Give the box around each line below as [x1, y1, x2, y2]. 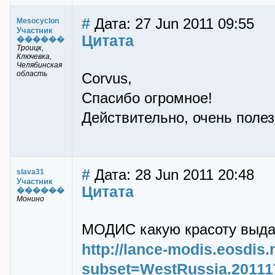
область [17, 69, 47, 78]
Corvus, [82, 71, 132, 87]
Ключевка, [17, 52, 52, 61]
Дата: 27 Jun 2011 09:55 [90, 16, 254, 32]
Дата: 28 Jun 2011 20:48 [90, 167, 254, 183]
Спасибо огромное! [82, 90, 212, 106]
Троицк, [17, 44, 44, 52]
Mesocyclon [17, 17, 59, 25]
